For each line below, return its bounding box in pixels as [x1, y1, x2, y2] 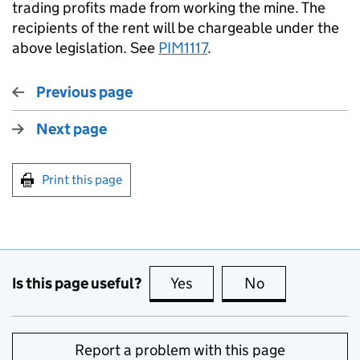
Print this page [42, 172, 122, 187]
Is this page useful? [12, 273, 141, 292]
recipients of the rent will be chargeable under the [12, 18, 339, 37]
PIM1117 [158, 39, 207, 57]
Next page [36, 120, 107, 138]
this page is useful [196, 274, 313, 292]
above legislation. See [12, 39, 158, 57]
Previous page [36, 83, 133, 101]
